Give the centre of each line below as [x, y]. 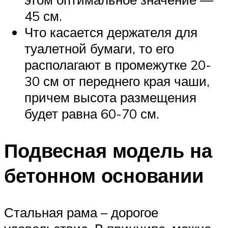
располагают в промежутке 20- [118, 65]
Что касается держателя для [111, 32]
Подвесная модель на [108, 151]
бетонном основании [104, 176]
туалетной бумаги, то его [99, 49]
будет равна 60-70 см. [92, 114]
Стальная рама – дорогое [81, 212]
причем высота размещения [110, 97]
